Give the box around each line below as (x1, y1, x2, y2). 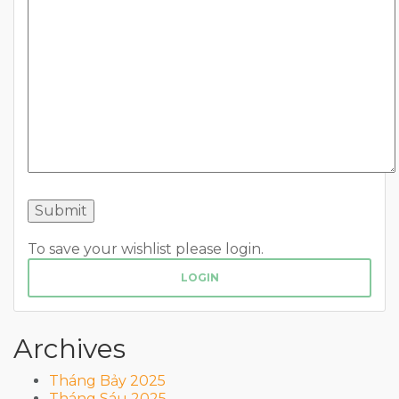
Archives (13, 331, 126, 365)
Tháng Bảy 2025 (49, 371, 166, 389)
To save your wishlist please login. (28, 240, 264, 257)
